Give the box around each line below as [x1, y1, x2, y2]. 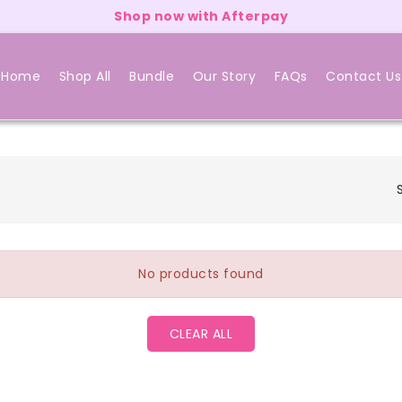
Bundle [129, 66, 174, 85]
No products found [138, 264, 264, 283]
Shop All [58, 66, 111, 85]
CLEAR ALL [169, 324, 233, 343]
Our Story [192, 66, 256, 85]
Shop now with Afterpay [114, 7, 288, 25]
